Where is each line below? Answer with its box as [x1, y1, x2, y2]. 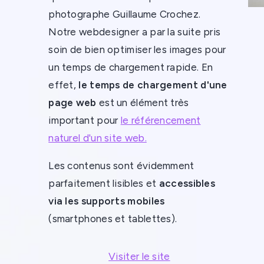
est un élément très [98, 97, 189, 109]
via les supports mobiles [48, 195, 165, 207]
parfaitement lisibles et [48, 177, 159, 190]
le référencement [120, 114, 201, 127]
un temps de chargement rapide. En [48, 61, 213, 74]
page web [48, 97, 99, 109]
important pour [48, 114, 121, 127]
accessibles [159, 177, 216, 190]
